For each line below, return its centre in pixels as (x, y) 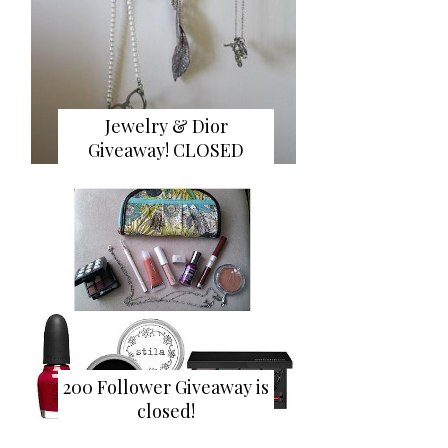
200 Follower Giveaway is (166, 387)
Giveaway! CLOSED (166, 149)
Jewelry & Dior (166, 125)
